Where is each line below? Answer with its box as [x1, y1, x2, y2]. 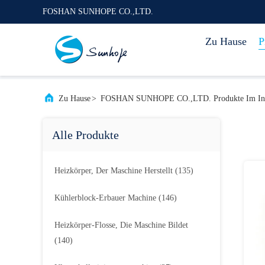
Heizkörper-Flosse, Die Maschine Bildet [54, 221, 188, 230]
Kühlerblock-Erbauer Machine [54, 193, 156, 202]
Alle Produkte [52, 128, 119, 141]
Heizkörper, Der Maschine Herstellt [54, 166, 173, 175]
